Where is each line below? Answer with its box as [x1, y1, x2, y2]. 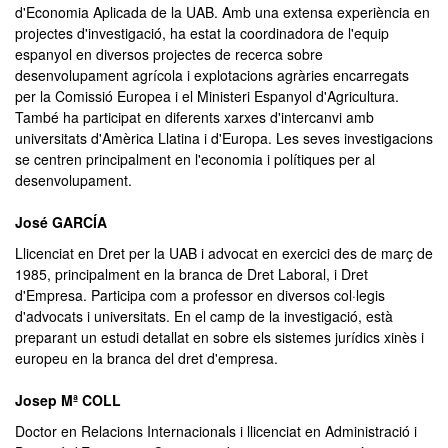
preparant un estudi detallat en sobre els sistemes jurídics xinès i [15, 327, 424, 347]
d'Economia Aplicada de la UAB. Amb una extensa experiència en [15, 2, 430, 22]
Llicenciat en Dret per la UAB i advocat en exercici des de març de [15, 243, 433, 263]
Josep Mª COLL [15, 390, 121, 410]
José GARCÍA [15, 212, 107, 232]
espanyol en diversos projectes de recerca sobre [15, 44, 323, 64]
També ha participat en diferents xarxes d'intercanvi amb [15, 107, 374, 127]
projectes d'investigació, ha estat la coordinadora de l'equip [15, 23, 389, 43]
